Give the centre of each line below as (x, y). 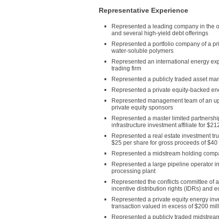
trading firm (126, 68)
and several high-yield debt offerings (160, 33)
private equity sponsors (142, 108)
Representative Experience (143, 10)
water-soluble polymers (142, 51)
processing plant (133, 171)
